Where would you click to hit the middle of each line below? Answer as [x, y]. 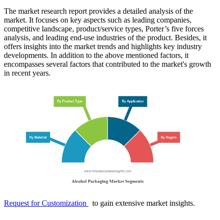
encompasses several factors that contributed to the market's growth [108, 64]
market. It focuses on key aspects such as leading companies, [98, 20]
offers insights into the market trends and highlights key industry [103, 46]
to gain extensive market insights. [142, 203]
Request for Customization [46, 203]
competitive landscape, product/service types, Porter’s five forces [104, 28]
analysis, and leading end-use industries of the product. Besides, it [105, 37]
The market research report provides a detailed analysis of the [98, 11]
